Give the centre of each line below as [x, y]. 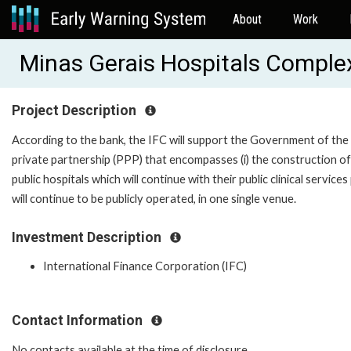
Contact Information [79, 321]
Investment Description [88, 237]
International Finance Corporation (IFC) [145, 266]
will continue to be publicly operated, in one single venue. [154, 198]
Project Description [76, 110]
